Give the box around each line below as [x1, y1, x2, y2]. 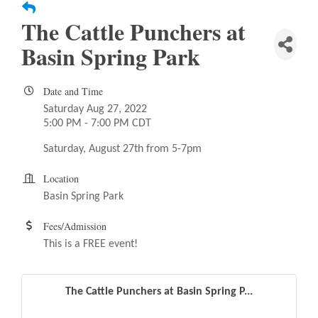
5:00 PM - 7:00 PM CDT [43, 118, 151, 130]
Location [43, 172, 79, 186]
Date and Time [43, 84, 103, 99]
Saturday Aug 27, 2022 [43, 104, 147, 116]
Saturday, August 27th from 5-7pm [43, 143, 202, 155]
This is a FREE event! [43, 238, 141, 251]
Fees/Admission [43, 219, 106, 234]
